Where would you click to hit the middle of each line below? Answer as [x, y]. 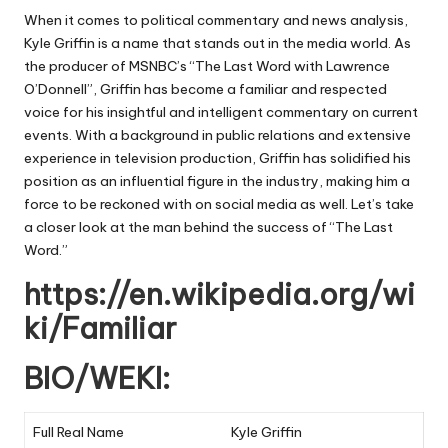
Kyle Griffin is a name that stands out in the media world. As [217, 43]
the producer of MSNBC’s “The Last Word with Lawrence [207, 66]
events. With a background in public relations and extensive [217, 135]
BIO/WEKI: [97, 379]
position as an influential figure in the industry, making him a [217, 181]
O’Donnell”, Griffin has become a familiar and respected [205, 89]
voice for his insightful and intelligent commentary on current [221, 112]
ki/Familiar [100, 329]
